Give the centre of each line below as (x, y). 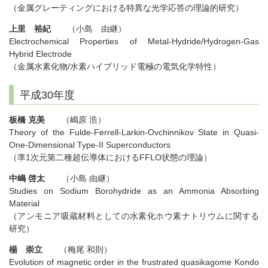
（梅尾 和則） (81, 250)
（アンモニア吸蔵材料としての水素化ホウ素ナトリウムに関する (134, 216)
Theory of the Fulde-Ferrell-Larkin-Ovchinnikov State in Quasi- (134, 133)
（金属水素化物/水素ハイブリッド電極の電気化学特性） (115, 67)
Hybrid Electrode (40, 54)
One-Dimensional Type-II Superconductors (90, 145)
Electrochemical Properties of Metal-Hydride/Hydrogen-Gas (134, 42)
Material (24, 204)
